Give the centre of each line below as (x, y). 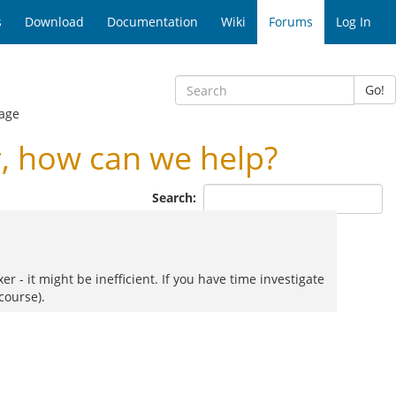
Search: (176, 197)
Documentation (152, 22)
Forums (291, 22)
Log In (354, 22)
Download (54, 22)
